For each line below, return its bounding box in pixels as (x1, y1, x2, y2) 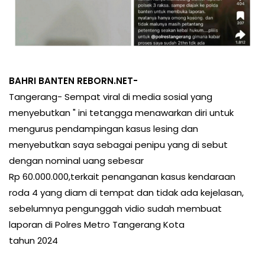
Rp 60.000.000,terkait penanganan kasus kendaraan (9, 170, 235, 183)
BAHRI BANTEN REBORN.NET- (9, 75, 140, 88)
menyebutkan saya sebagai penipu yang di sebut (9, 138, 228, 151)
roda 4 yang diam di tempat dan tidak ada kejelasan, (9, 186, 244, 199)
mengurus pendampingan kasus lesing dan (9, 122, 198, 135)
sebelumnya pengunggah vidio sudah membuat (9, 202, 222, 215)
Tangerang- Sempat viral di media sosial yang (9, 91, 212, 104)
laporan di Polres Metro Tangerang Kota (9, 218, 187, 231)
